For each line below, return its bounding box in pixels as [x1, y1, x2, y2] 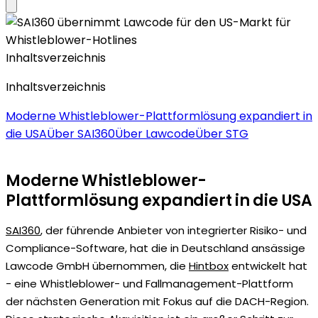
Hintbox [189, 258, 229, 273]
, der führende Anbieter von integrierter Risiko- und [40, 222, 307, 238]
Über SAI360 [47, 125, 115, 142]
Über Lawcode [115, 125, 195, 142]
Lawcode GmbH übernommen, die [6, 258, 189, 273]
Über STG [195, 125, 248, 142]
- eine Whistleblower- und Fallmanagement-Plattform [6, 275, 293, 291]
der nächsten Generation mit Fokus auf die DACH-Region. [6, 293, 309, 309]
